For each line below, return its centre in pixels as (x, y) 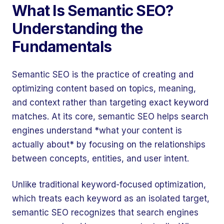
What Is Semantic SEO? (93, 10)
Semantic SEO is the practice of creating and (103, 74)
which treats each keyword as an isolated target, (111, 198)
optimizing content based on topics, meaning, (104, 88)
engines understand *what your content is (97, 130)
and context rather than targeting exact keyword (110, 102)
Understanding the (78, 28)
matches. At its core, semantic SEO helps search (110, 116)
